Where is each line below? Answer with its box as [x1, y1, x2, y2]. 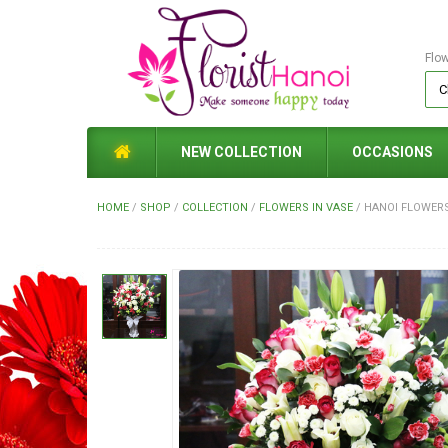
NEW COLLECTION [181, 144, 302, 160]
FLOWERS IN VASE [259, 201, 353, 214]
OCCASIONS [352, 144, 433, 160]
